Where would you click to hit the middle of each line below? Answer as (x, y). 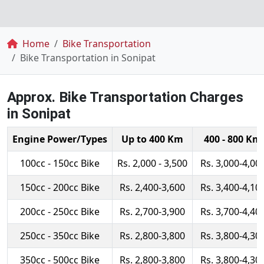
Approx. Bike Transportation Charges (125, 97)
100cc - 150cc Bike (60, 163)
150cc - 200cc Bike (60, 187)
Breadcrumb (46, 44)
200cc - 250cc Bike (60, 212)
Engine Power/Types (60, 139)
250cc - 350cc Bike (60, 236)
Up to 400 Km (152, 139)
